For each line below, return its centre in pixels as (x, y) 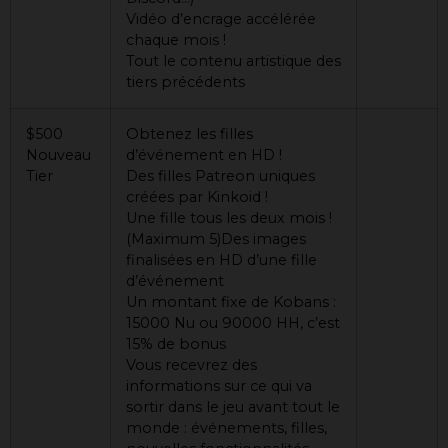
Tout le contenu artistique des (233, 61)
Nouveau (58, 155)
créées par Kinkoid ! (197, 197)
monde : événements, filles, (226, 428)
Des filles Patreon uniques (220, 176)
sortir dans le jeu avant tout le (233, 407)
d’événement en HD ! (204, 155)
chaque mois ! (176, 40)
